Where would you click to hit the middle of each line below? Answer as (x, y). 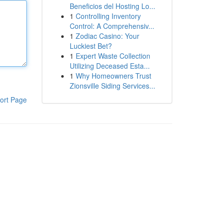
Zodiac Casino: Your (107, 36)
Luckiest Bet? (91, 46)
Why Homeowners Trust (113, 76)
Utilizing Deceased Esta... (110, 66)
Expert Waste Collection (113, 56)
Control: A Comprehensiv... (112, 26)
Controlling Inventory (108, 16)
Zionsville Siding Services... (112, 86)
